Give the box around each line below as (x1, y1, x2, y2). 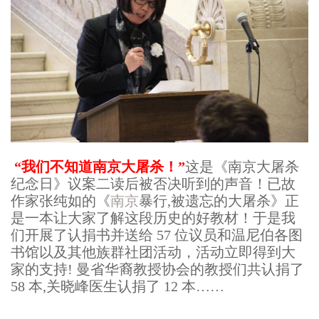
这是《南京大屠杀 (185, 158, 299, 174)
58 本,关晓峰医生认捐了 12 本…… (11, 278, 224, 294)
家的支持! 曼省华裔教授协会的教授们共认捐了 (11, 261, 304, 277)
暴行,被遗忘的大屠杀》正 (139, 192, 299, 209)
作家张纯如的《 (11, 192, 110, 209)
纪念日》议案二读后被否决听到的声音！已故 (11, 175, 296, 192)
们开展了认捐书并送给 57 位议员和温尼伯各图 (11, 226, 303, 243)
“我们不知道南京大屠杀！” (14, 158, 185, 174)
